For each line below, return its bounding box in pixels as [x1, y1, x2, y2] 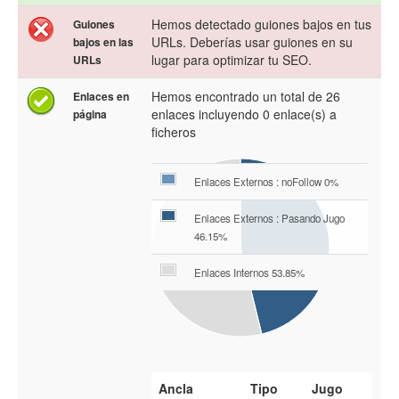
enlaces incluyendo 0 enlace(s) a [151, 105, 337, 124]
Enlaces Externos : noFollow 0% [194, 175, 338, 190]
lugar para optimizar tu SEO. [151, 51, 312, 69]
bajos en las [73, 34, 134, 51]
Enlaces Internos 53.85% [194, 265, 305, 281]
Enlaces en [73, 88, 129, 105]
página [73, 106, 107, 123]
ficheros [151, 123, 196, 142]
